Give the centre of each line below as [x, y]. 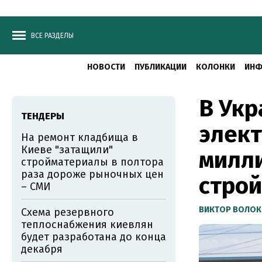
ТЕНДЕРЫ [43, 116]
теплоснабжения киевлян [87, 225]
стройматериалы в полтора [92, 162]
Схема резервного [68, 212]
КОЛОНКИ [216, 67]
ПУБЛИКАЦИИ [161, 67]
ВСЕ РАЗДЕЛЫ [52, 36]
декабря [42, 249]
